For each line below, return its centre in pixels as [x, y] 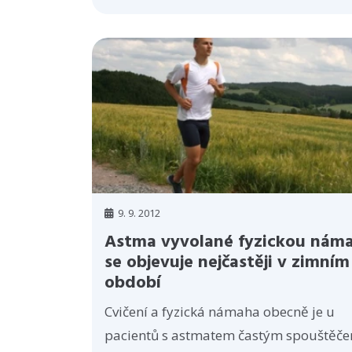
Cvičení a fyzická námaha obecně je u [220, 312]
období [133, 284]
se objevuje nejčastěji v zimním [227, 263]
